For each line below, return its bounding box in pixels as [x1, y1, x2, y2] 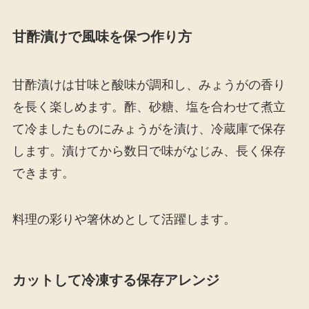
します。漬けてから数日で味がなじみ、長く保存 [12, 143, 286, 158]
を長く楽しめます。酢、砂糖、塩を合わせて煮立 [12, 99, 286, 114]
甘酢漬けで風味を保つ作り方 [12, 29, 192, 45]
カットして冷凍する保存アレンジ [12, 272, 219, 288]
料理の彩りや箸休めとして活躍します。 [12, 212, 236, 227]
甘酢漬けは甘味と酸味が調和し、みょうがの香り [12, 77, 286, 92]
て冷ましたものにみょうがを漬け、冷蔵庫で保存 [12, 121, 286, 136]
